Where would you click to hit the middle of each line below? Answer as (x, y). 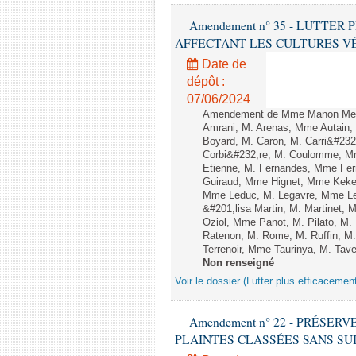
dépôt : (206, 81)
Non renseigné (238, 263)
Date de (222, 64)
